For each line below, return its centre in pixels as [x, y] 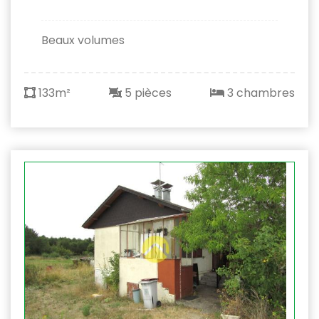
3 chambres [260, 93]
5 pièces [147, 93]
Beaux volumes [83, 40]
